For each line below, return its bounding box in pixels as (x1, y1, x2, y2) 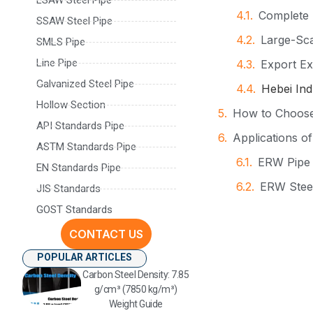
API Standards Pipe (36, 119, 124, 132)
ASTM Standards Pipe (36, 140, 136, 153)
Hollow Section (36, 98, 105, 111)
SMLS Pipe (36, 35, 85, 48)
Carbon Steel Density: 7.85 (82, 268, 189, 280)
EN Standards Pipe (36, 161, 121, 174)
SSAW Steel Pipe (36, 14, 112, 27)
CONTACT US (69, 226, 143, 241)
